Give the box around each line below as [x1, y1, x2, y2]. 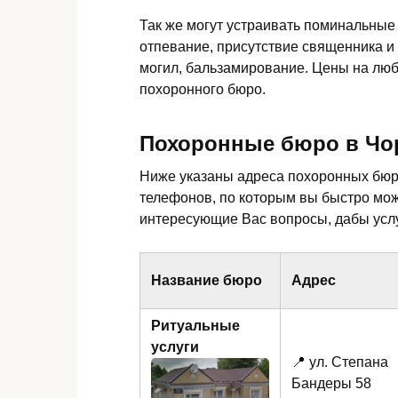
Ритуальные [151, 318, 240, 334]
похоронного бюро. [139, 82, 266, 98]
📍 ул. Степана [291, 354, 388, 370]
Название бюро [151, 273, 262, 289]
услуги [151, 339, 199, 355]
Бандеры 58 [291, 376, 371, 392]
